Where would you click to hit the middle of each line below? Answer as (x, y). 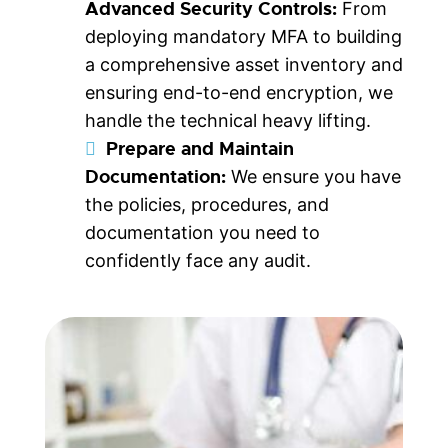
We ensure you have (313, 176)
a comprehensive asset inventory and (244, 64)
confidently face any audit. (198, 260)
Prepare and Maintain (200, 148)
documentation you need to (202, 232)
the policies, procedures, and (207, 204)
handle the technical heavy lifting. (228, 120)
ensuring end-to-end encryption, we (239, 92)
